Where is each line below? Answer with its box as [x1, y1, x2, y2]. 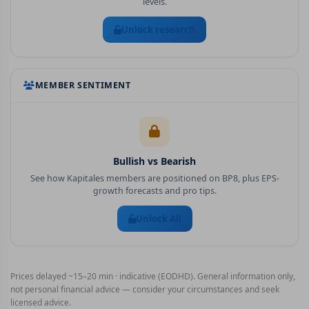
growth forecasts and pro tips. [92, 185, 217, 197]
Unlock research [121, 23, 195, 36]
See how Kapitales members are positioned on [30, 172, 222, 184]
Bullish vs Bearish [113, 154, 196, 168]
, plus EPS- [237, 172, 279, 184]
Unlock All [135, 212, 181, 225]
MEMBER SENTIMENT [34, 79, 131, 91]
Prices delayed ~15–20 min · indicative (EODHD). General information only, [10, 270, 295, 282]
